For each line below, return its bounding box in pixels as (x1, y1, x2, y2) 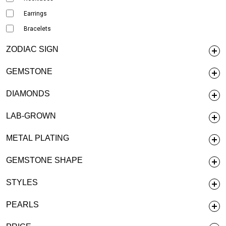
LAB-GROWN (6, 111, 56, 120)
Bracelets (24, 25, 51, 32)
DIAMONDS (6, 89, 50, 98)
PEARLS (6, 200, 39, 209)
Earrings (24, 10, 47, 17)
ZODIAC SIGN (6, 44, 59, 53)
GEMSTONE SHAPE (6, 155, 83, 164)
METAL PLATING (6, 133, 69, 142)
